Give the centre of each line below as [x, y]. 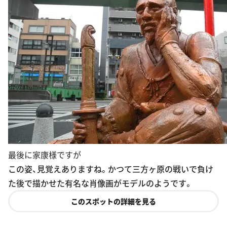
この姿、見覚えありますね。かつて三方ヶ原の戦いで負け [111, 152]
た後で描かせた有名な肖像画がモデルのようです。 [100, 166]
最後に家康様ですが [45, 138]
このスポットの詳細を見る [113, 185]
